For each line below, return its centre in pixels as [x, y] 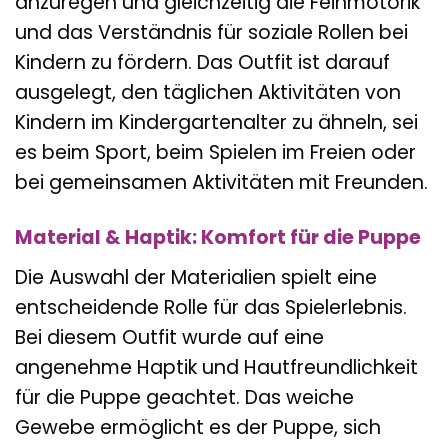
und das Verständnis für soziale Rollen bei [211, 33]
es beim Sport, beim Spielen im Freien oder [215, 153]
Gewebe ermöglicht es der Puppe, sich [198, 427]
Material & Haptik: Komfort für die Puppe [218, 238]
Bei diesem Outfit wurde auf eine [169, 337]
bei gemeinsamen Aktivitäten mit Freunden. [221, 183]
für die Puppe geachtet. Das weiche [184, 397]
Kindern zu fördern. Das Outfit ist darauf [202, 63]
